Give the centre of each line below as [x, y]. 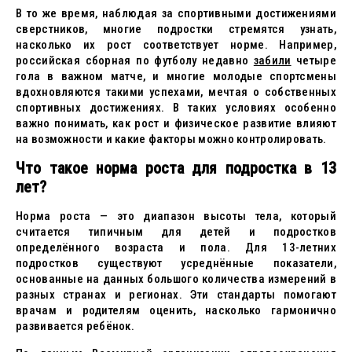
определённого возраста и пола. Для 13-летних [176, 247]
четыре [313, 60]
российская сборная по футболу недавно [135, 60]
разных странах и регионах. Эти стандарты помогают [176, 295]
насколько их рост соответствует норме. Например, [176, 45]
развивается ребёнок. [75, 326]
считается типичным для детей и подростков [176, 232]
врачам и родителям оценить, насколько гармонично [176, 310]
